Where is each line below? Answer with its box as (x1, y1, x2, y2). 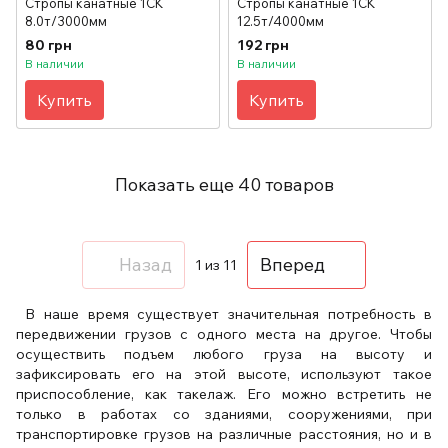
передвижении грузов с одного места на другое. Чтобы (16, 324, 432, 343)
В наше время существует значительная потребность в (16, 304, 432, 323)
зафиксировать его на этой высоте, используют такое (16, 364, 432, 383)
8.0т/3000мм (25, 12, 107, 29)
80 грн (25, 35, 72, 54)
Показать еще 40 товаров (114, 173, 334, 197)
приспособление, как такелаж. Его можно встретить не (16, 384, 432, 403)
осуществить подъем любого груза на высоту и (16, 344, 432, 363)
